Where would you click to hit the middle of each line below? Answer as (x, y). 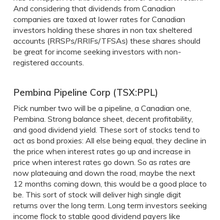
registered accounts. (48, 62)
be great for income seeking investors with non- (97, 52)
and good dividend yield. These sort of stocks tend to (106, 130)
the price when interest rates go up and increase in (102, 151)
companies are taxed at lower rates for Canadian (99, 19)
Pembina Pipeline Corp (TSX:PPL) (85, 92)
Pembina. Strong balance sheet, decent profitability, (103, 119)
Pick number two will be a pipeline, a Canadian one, (102, 108)
